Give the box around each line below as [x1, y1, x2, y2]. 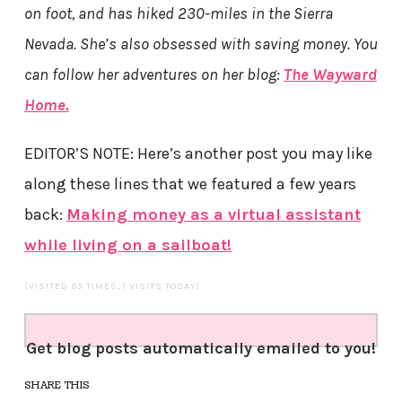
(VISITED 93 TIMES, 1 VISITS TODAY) [23, 280, 200, 292]
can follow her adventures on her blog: [23, 64, 284, 84]
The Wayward [283, 64, 377, 84]
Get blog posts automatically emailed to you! [25, 337, 376, 358]
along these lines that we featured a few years [23, 173, 356, 194]
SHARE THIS [23, 378, 91, 392]
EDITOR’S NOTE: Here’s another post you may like [23, 143, 372, 163]
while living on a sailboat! [23, 234, 232, 255]
